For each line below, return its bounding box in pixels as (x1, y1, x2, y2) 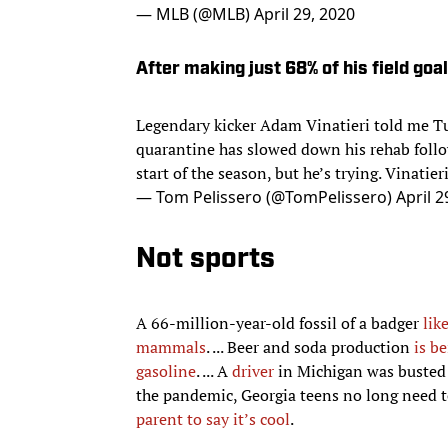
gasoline (136, 339, 196, 362)
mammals (136, 315, 206, 338)
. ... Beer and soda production (206, 315, 414, 338)
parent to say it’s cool (136, 387, 290, 410)
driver (232, 339, 274, 362)
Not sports (136, 225, 275, 254)
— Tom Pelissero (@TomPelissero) (136, 165, 396, 188)
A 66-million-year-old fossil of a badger (136, 291, 423, 314)
